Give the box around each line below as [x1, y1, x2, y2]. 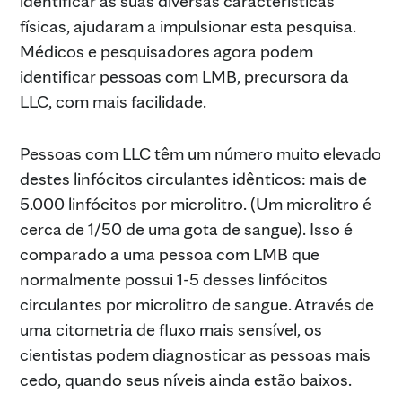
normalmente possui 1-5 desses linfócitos [20, 267, 328, 290]
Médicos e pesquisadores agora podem [20, 39, 313, 62]
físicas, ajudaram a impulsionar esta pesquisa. [20, 14, 356, 37]
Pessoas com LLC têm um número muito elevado [20, 142, 381, 164]
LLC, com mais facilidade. [20, 90, 206, 112]
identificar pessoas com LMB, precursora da [20, 65, 349, 87]
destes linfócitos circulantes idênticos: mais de [20, 167, 367, 189]
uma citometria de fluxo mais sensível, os [20, 318, 322, 340]
